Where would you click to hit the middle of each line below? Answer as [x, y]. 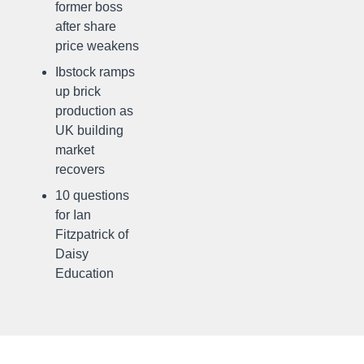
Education [84, 273]
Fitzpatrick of [92, 234]
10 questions [92, 195]
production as [94, 111]
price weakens [97, 46]
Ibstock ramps [95, 72]
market [75, 150]
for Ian [73, 215]
